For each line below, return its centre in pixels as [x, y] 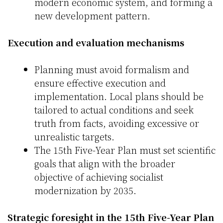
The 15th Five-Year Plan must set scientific [125, 150]
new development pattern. [92, 16]
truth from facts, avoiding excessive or [117, 123]
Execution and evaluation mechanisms [96, 43]
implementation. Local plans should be [119, 96]
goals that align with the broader [105, 164]
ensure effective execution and [100, 83]
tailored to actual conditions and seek [114, 110]
